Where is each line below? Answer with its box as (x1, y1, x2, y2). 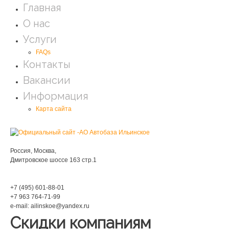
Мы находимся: (150, 131, 217, 142)
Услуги (23, 33, 57, 45)
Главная (23, 2, 61, 14)
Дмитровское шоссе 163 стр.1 (10, 156, 97, 164)
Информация (23, 90, 88, 102)
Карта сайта (36, 105, 72, 112)
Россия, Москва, (10, 147, 56, 154)
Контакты (23, 58, 71, 71)
